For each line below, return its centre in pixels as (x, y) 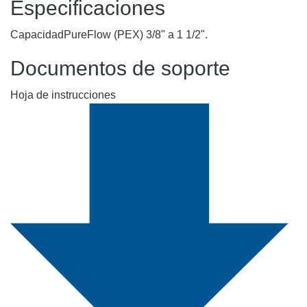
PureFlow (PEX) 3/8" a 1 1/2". (136, 34)
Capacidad (37, 34)
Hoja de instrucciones (63, 95)
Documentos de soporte (120, 68)
